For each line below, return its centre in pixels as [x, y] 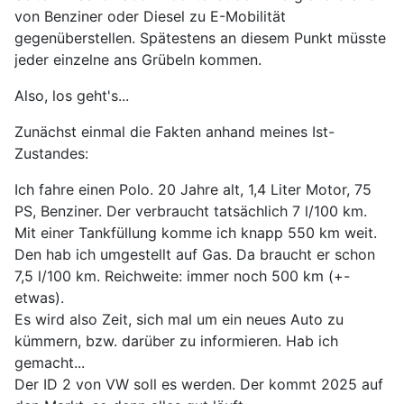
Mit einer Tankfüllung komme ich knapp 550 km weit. [196, 233]
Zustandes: [51, 153]
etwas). [39, 298]
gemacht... [50, 363]
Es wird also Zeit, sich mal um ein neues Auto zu [179, 319]
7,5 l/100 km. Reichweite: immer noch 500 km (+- [182, 276]
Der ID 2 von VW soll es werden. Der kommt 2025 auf [199, 384]
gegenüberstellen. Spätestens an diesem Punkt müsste [200, 38]
